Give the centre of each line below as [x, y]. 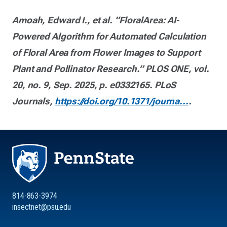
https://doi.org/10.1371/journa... [121, 101]
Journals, [33, 101]
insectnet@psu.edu [42, 207]
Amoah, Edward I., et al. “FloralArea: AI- [96, 20]
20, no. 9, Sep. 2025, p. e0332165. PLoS [94, 85]
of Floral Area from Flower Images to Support [106, 53]
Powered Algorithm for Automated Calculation [109, 36]
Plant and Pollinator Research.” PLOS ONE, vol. [111, 69]
